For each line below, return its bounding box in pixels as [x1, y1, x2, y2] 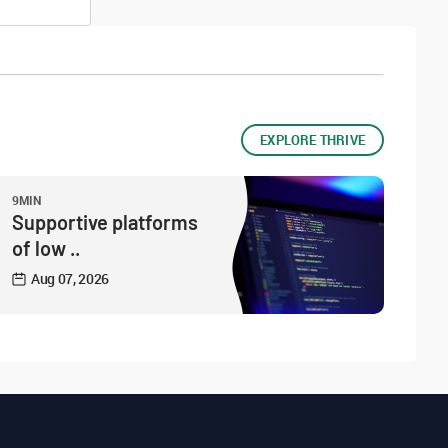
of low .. [12, 236, 80, 260]
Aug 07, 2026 [31, 269, 110, 288]
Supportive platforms [12, 210, 198, 234]
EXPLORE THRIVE [260, 131, 365, 149]
